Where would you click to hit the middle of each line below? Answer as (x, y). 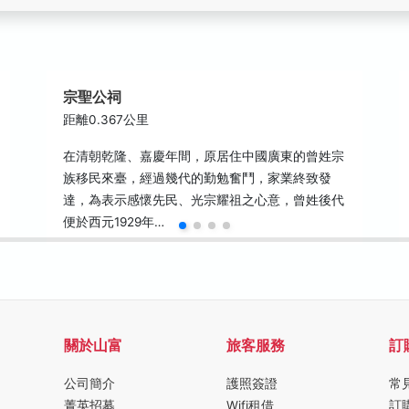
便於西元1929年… (114, 222)
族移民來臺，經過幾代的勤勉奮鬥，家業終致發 (198, 178)
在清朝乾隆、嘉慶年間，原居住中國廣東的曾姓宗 (204, 156)
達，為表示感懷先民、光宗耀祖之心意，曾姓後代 (204, 200)
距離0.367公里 (106, 120)
